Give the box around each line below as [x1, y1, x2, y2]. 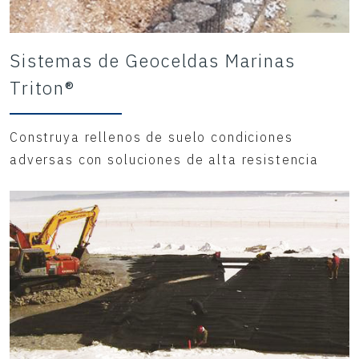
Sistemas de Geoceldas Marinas [10, 49, 296, 73]
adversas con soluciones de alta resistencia [10, 151, 319, 168]
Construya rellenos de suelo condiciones [10, 129, 293, 146]
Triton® [10, 76, 76, 100]
